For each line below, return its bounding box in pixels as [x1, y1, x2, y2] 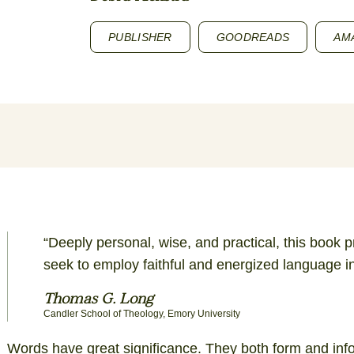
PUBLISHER [108, 30, 172, 43]
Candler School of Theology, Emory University [43, 307, 241, 319]
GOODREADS [216, 30, 290, 43]
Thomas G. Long [43, 292, 154, 307]
